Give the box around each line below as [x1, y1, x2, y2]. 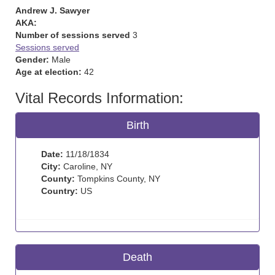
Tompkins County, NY [75, 174, 160, 184]
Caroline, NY [61, 161, 112, 171]
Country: [41, 186, 78, 196]
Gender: [15, 55, 49, 64]
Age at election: [15, 67, 82, 77]
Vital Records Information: [15, 90, 184, 106]
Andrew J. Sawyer [15, 6, 90, 15]
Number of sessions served [15, 30, 130, 40]
